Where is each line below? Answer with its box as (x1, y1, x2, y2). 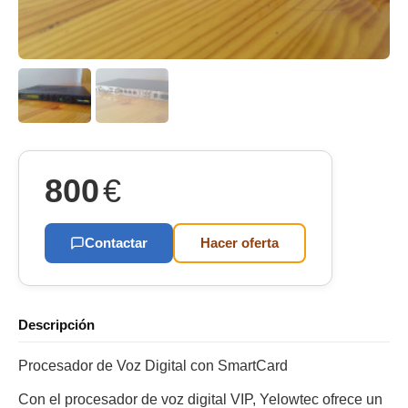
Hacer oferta (200, 235, 279, 250)
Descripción (18, 317, 95, 332)
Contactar (85, 235, 148, 250)
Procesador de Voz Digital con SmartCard (18, 358, 288, 373)
